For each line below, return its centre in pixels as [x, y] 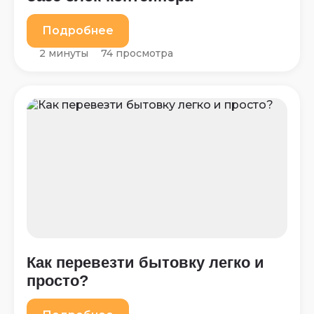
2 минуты [64, 53]
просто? [57, 281]
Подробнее [78, 30]
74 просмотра [137, 53]
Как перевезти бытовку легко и [145, 262]
